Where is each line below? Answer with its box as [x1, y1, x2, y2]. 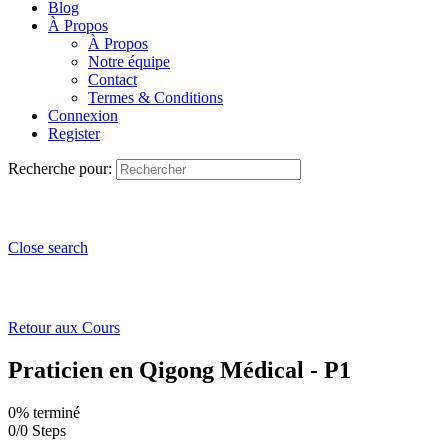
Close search [8, 238, 88, 256]
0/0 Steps [8, 421, 66, 439]
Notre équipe [88, 52, 170, 70]
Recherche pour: [8, 159, 112, 177]
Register [48, 124, 100, 142]
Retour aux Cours [8, 318, 120, 336]
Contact [88, 70, 137, 88]
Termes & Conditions [88, 88, 223, 106]
